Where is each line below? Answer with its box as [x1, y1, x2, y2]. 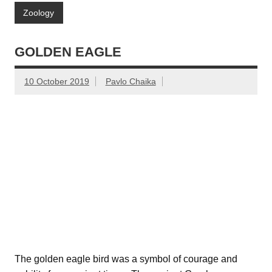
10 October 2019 [24, 76, 89, 87]
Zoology [23, 7, 55, 18]
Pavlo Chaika [105, 76, 156, 87]
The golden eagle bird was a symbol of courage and [15, 254, 237, 265]
